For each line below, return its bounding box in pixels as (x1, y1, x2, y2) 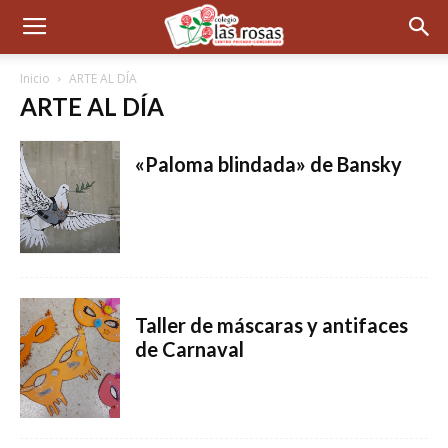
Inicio (20, 70, 50, 87)
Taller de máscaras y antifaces (135, 313, 408, 337)
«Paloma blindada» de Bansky (135, 152, 402, 176)
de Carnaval (135, 337, 244, 361)
